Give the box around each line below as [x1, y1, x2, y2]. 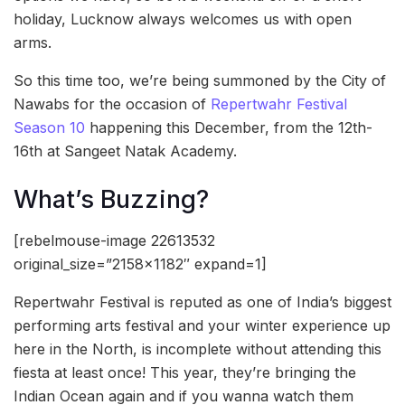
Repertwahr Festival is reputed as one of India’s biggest [14, 292, 391, 311]
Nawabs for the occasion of [14, 95, 211, 114]
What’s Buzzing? [14, 184, 209, 214]
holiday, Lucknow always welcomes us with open [14, 10, 352, 29]
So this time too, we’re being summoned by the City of [14, 71, 386, 90]
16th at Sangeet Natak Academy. [14, 142, 237, 161]
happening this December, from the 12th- [85, 118, 372, 137]
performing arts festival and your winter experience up [14, 316, 391, 334]
